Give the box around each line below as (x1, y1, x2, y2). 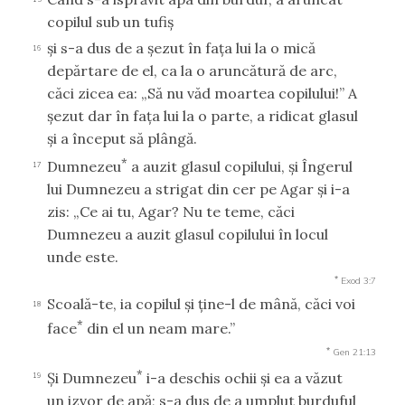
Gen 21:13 (333, 346, 376, 359)
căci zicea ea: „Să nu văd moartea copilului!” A (47, 83, 357, 102)
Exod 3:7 (341, 274, 376, 287)
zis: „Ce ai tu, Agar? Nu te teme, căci (47, 202, 295, 221)
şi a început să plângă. (47, 128, 197, 147)
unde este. (47, 247, 118, 266)
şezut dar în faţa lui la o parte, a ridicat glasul (47, 106, 358, 125)
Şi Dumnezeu (47, 368, 137, 387)
